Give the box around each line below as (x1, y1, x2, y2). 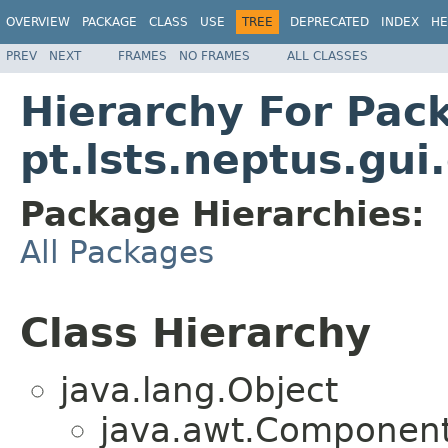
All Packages (20, 233, 214, 270)
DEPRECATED (290, 15, 369, 29)
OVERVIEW (6, 15, 70, 29)
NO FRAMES (179, 48, 250, 63)
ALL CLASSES (287, 48, 368, 63)
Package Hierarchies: (20, 193, 425, 234)
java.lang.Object (60, 370, 338, 411)
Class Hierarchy (20, 309, 371, 356)
